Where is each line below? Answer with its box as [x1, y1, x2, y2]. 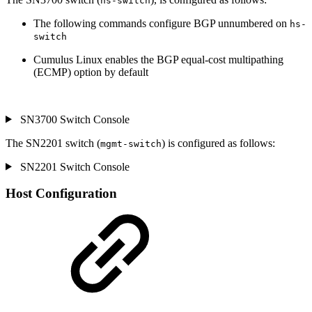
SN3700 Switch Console [17, 113, 130, 125]
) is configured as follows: [162, 136, 275, 149]
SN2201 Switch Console [17, 160, 130, 173]
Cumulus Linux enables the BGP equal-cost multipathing [33, 53, 283, 65]
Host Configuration [6, 186, 117, 201]
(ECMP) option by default [33, 65, 148, 78]
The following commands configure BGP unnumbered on [33, 17, 290, 29]
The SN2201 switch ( [6, 136, 100, 149]
